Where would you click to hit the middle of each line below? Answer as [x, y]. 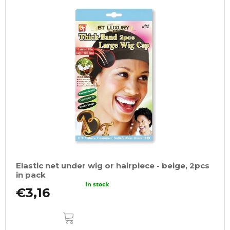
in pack [31, 175]
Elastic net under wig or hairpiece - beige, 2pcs [113, 165]
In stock [97, 184]
